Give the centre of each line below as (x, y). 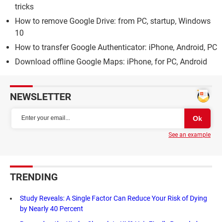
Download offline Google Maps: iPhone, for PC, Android (111, 61)
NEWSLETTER (41, 96)
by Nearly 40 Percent (52, 208)
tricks (24, 6)
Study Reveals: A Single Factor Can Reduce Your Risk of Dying (113, 198)
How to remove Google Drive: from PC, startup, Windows (113, 21)
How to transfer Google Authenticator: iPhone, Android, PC (116, 47)
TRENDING (34, 177)
